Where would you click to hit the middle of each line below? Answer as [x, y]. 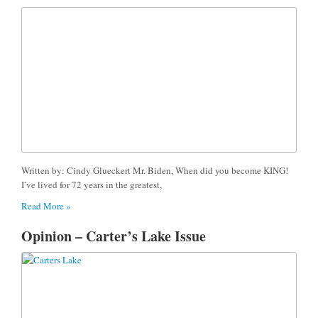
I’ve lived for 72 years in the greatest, [92, 184]
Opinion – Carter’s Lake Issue [114, 236]
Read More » [46, 205]
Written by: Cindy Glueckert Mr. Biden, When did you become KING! [155, 170]
